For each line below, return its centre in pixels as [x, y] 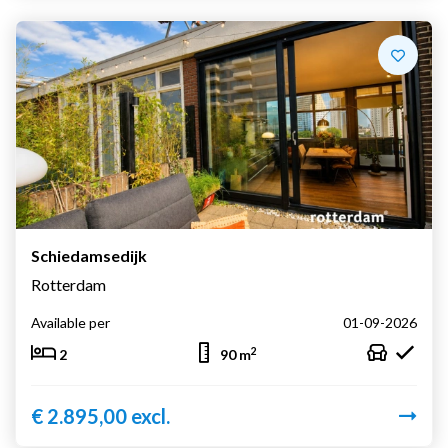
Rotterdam [68, 284]
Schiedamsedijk [89, 255]
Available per [70, 322]
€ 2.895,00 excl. [100, 415]
